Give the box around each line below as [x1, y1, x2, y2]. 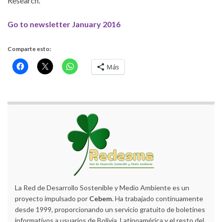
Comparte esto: [7, 45, 51, 53]
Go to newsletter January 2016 [7, 19, 120, 29]
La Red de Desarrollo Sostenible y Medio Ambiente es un [15, 183, 189, 192]
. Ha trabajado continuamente [112, 194, 203, 203]
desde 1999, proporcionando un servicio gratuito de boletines [15, 205, 205, 214]
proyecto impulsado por [15, 194, 89, 203]
